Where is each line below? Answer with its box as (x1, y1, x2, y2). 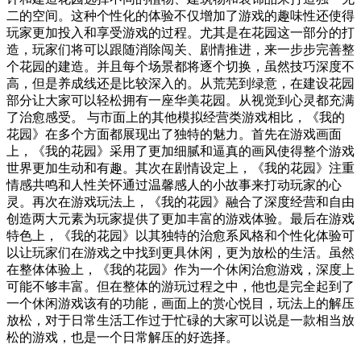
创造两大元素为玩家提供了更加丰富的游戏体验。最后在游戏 (6, 212, 355, 226)
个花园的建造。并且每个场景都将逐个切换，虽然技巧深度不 (6, 60, 355, 74)
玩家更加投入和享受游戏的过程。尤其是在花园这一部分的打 (6, 26, 355, 40)
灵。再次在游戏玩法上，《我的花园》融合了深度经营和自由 (6, 195, 355, 210)
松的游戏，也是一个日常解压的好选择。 (6, 330, 239, 345)
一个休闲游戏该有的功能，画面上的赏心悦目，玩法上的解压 (6, 297, 355, 311)
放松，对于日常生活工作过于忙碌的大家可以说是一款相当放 (6, 313, 355, 328)
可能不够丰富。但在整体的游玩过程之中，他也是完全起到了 (6, 280, 355, 294)
